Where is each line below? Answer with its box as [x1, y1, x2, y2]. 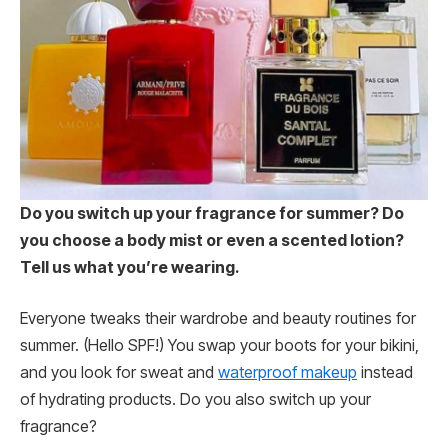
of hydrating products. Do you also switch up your [20, 390, 371, 410]
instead [357, 363, 413, 383]
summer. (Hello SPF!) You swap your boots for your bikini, [20, 336, 419, 356]
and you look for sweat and [20, 363, 218, 383]
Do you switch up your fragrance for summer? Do [20, 203, 404, 223]
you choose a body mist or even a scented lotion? [20, 230, 404, 250]
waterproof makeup [218, 363, 357, 383]
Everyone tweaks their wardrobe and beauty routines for [20, 309, 416, 329]
